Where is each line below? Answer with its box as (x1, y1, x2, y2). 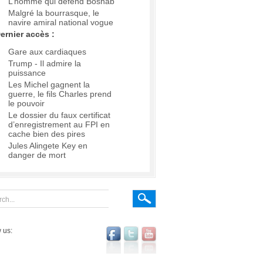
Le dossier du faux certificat (8, 110, 110, 120)
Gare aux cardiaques (8, 47, 86, 57)
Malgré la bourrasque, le (8, 8, 99, 18)
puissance (8, 68, 46, 78)
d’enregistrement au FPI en (8, 120, 110, 130)
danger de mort (8, 150, 66, 160)
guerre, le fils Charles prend (8, 89, 112, 99)
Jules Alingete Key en (8, 141, 87, 151)
